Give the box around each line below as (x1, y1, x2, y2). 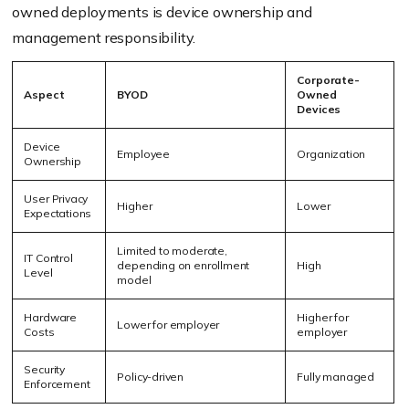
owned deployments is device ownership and (12, 3, 312, 21)
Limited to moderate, (117, 244, 227, 257)
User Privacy (24, 192, 89, 205)
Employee (117, 147, 170, 161)
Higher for (297, 310, 349, 324)
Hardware (24, 310, 77, 324)
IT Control (24, 251, 73, 265)
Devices (297, 102, 341, 116)
